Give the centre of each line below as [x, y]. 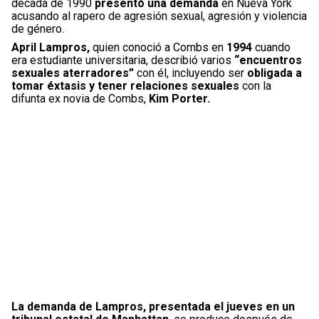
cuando [273, 47]
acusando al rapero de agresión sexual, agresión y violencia [159, 16]
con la [255, 85]
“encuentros [268, 60]
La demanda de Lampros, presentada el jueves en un [153, 306]
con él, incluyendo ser [192, 73]
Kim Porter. [179, 98]
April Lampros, [52, 47]
